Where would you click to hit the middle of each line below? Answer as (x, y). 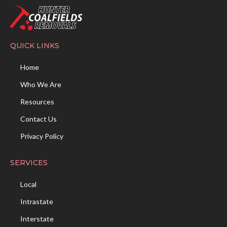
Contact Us (39, 119)
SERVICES (29, 163)
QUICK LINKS (35, 46)
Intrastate (37, 202)
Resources (37, 102)
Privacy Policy (42, 136)
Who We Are (41, 85)
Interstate (37, 219)
